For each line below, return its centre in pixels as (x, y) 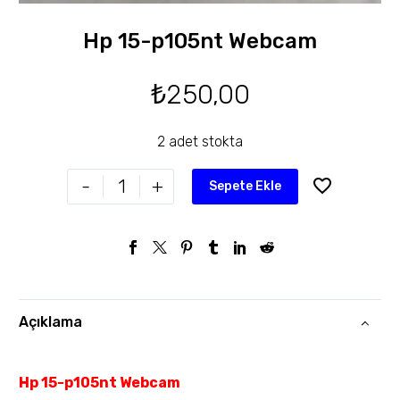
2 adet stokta (200, 142)
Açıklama (50, 322)
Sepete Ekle (245, 186)
